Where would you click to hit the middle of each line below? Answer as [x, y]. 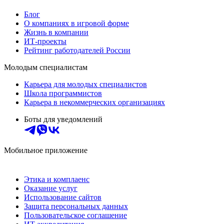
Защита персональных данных [76, 206]
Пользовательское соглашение [75, 215]
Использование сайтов [63, 197]
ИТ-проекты [45, 41]
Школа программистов [63, 93]
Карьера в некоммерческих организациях [94, 102]
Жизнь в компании [56, 32]
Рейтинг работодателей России [77, 50]
